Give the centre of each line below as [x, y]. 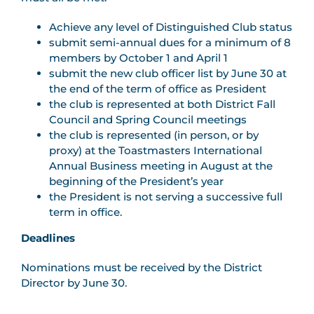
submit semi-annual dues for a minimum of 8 [170, 43]
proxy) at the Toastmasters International [156, 151]
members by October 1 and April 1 [138, 58]
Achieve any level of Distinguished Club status [171, 27]
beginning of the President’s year [136, 182]
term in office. [86, 212]
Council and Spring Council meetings [148, 120]
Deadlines [48, 238]
